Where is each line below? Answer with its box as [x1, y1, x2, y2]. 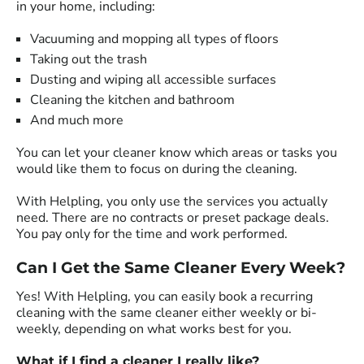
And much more [30, 111, 123, 130]
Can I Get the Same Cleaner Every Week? [16, 258, 345, 278]
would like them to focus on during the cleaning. [16, 160, 297, 179]
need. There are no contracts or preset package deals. [16, 209, 329, 227]
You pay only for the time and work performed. [16, 225, 288, 244]
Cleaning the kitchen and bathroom [30, 91, 235, 110]
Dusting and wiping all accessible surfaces [30, 71, 276, 89]
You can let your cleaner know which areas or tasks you [16, 144, 337, 162]
